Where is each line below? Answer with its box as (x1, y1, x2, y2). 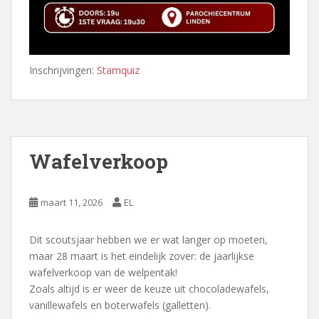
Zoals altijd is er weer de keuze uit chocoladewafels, (29, 282, 269, 296)
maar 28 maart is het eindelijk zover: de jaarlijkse (29, 249, 254, 263)
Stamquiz (97, 63, 140, 78)
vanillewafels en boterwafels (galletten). (29, 298, 211, 313)
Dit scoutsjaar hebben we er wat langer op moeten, (29, 233, 268, 247)
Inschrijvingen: (29, 63, 97, 78)
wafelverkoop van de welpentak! (29, 266, 177, 280)
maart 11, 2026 (41, 196, 103, 209)
